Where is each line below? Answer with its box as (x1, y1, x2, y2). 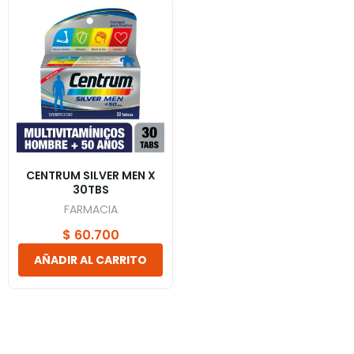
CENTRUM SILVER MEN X (25, 168, 156, 184)
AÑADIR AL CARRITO (34, 252, 147, 269)
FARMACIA (63, 201, 118, 218)
